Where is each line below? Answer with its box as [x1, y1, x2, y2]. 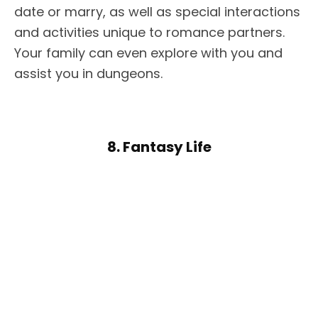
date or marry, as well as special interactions [14, 3, 300, 21]
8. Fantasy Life [106, 137, 212, 158]
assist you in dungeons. [14, 65, 163, 83]
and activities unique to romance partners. [14, 23, 285, 42]
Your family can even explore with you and [14, 44, 283, 62]
